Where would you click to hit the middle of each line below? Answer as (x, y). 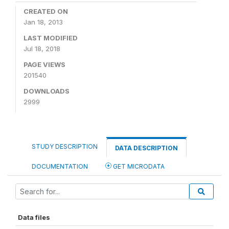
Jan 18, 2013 (43, 22)
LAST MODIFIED (51, 38)
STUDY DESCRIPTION (65, 146)
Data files (34, 217)
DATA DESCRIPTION (146, 148)
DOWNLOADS (47, 91)
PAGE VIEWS (44, 64)
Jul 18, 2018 (42, 49)
